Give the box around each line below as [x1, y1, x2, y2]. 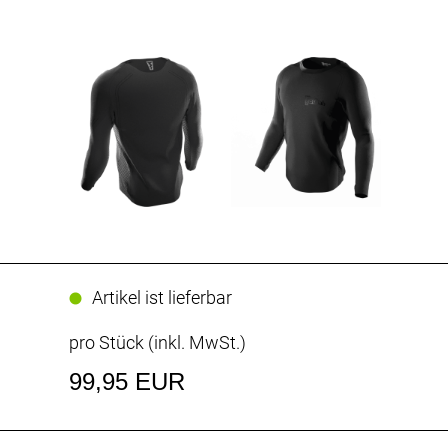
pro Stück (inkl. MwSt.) [68, 332, 246, 354]
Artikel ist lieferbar [91, 287, 232, 309]
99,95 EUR [68, 368, 185, 396]
